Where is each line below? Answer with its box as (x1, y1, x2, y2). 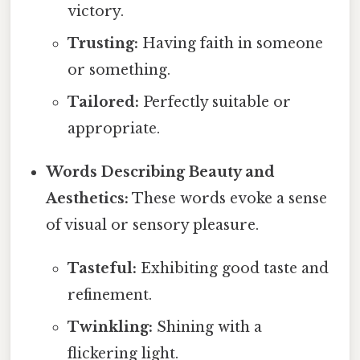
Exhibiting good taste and (136, 259, 329, 277)
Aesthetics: (46, 189, 129, 207)
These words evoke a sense (129, 189, 328, 207)
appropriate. (67, 119, 160, 137)
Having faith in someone (137, 34, 323, 52)
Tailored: (67, 92, 139, 111)
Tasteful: (67, 259, 137, 277)
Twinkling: (67, 317, 153, 336)
